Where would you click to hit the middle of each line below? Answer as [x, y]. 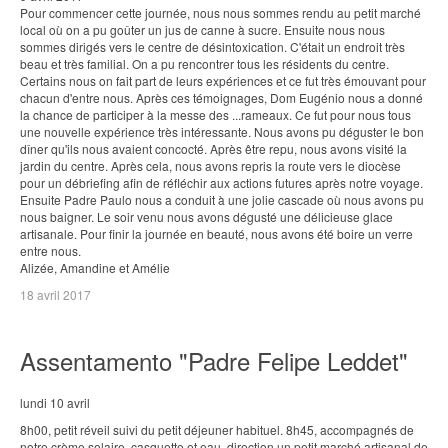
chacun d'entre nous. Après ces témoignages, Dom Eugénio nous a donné [221, 97]
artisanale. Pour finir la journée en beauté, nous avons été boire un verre [216, 233]
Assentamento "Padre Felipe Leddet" [214, 360]
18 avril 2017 [55, 294]
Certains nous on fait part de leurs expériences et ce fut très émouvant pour [223, 80]
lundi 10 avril [55, 402]
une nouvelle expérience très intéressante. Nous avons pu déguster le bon [222, 131]
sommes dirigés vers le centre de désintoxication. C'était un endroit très [212, 46]
